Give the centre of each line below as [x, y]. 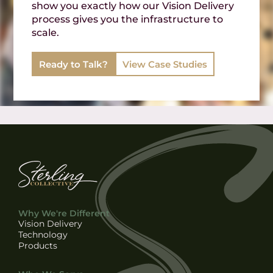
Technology [43, 234]
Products [38, 245]
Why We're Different [64, 213]
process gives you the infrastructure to [128, 19]
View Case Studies [165, 64]
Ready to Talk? [74, 64]
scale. [46, 33]
